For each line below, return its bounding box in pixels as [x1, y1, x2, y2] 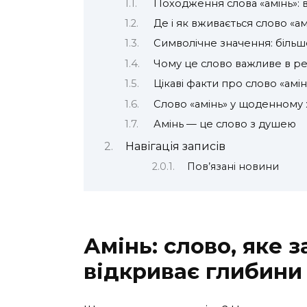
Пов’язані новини [187, 160, 280, 173]
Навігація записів [125, 140, 225, 153]
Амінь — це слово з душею [153, 118, 296, 131]
